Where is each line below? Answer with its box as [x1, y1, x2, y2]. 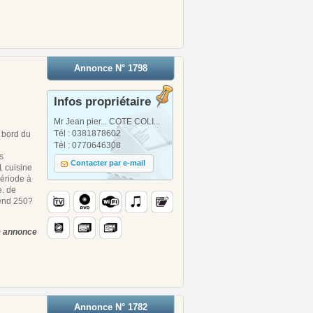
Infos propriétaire [54, 94, 151, 108]
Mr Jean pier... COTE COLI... [54, 116, 160, 126]
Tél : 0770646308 [54, 140, 121, 150]
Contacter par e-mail [71, 159, 146, 168]
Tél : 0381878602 [54, 128, 121, 138]
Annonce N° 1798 [74, 62, 147, 73]
